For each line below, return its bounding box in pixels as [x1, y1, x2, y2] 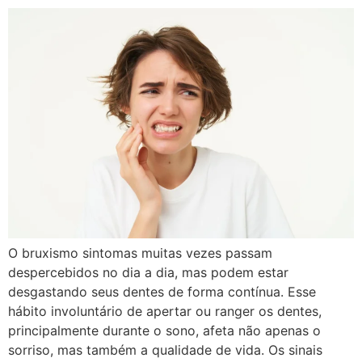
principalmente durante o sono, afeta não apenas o [8, 322, 321, 339]
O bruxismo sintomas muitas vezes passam [8, 244, 272, 261]
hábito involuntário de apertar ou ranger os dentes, [8, 302, 322, 319]
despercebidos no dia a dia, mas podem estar [8, 263, 288, 280]
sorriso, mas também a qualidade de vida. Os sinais [8, 341, 322, 358]
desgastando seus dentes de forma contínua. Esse [8, 283, 316, 300]
